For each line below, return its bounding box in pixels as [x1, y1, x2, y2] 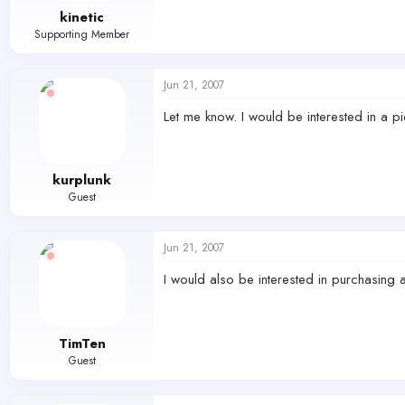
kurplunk [52, 170, 111, 190]
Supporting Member [34, 25, 129, 42]
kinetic [60, 6, 104, 27]
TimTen [58, 333, 106, 353]
